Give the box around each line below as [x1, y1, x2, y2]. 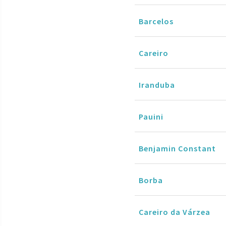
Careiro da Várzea [139, 206, 210, 217]
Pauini [139, 111, 163, 122]
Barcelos [139, 16, 174, 26]
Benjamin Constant [139, 143, 216, 153]
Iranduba [139, 79, 175, 90]
